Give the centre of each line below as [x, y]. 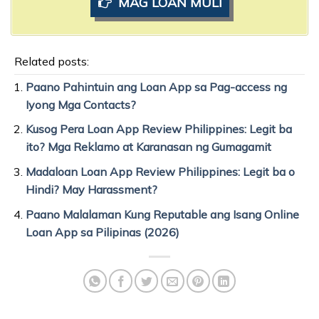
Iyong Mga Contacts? [80, 104]
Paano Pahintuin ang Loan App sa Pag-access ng [156, 87]
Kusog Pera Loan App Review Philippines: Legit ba [158, 129]
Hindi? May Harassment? [91, 189]
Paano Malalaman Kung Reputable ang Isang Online [162, 214]
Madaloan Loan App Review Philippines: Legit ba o [160, 171]
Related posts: [52, 61]
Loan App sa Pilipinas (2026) [102, 232]
